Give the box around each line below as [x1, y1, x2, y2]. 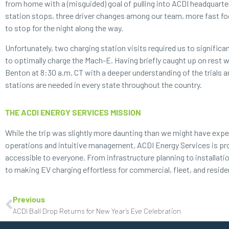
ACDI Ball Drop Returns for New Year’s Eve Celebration [13, 207, 181, 216]
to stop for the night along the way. [5, 23, 125, 33]
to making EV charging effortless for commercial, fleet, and [5, 165, 207, 175]
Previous [13, 194, 45, 204]
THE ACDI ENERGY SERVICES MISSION [5, 107, 141, 118]
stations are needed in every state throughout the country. [5, 79, 202, 89]
